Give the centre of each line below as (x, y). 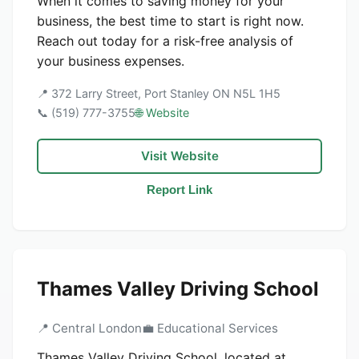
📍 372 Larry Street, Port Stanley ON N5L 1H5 (159, 93)
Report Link (179, 190)
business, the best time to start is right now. (170, 21)
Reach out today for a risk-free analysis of (165, 41)
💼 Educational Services (210, 328)
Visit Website (179, 156)
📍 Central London (89, 328)
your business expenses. (111, 61)
